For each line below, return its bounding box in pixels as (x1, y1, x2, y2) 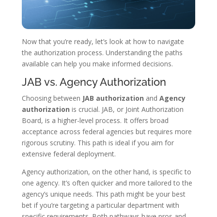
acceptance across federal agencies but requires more (21, 127, 192, 137)
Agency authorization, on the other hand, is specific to (21, 167, 191, 177)
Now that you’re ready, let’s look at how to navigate (21, 37, 184, 46)
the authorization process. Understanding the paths (21, 48, 183, 58)
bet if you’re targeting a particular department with (21, 201, 179, 210)
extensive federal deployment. (21, 149, 116, 159)
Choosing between (21, 93, 82, 103)
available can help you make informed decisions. (21, 59, 173, 69)
